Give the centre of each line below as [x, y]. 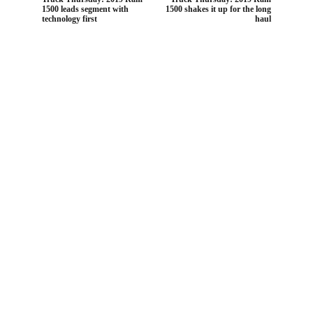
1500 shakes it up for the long [218, 9]
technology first [70, 19]
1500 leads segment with [85, 9]
